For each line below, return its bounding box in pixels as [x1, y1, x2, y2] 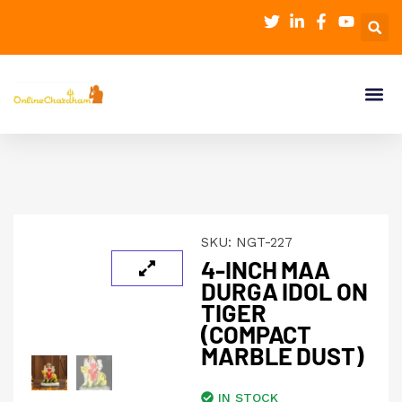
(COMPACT [201, 319, 312, 348]
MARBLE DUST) [201, 341, 363, 370]
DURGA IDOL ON [201, 276, 368, 305]
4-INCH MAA [201, 255, 330, 284]
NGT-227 [236, 234, 293, 250]
